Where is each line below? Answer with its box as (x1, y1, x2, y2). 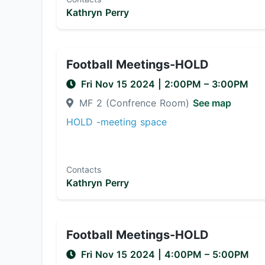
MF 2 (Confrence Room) (76, 97, 193, 109)
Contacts (66, 164, 101, 174)
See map (193, 97, 231, 109)
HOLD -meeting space (66, 116, 167, 128)
